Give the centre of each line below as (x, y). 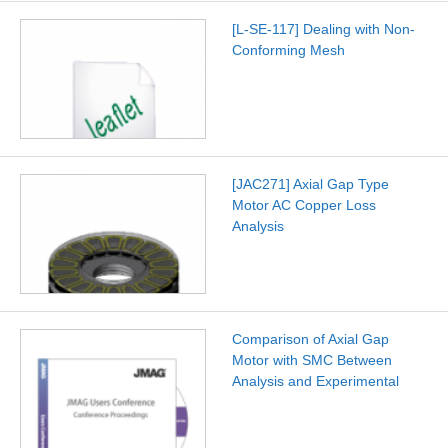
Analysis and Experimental (315, 381)
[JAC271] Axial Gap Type (310, 183)
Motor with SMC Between (311, 360)
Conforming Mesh (288, 49)
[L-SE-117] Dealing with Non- (323, 28)
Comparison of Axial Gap (310, 339)
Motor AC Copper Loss (303, 204)
